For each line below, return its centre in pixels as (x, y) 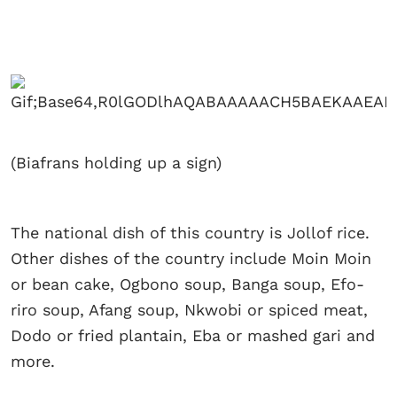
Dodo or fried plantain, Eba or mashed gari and (193, 336)
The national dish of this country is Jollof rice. (190, 233)
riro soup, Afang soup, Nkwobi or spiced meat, (189, 310)
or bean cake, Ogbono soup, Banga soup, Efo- (187, 284)
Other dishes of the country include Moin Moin (191, 259)
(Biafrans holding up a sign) (116, 163)
